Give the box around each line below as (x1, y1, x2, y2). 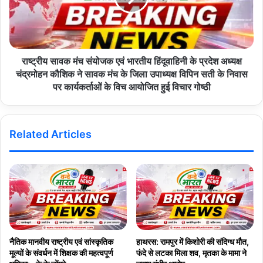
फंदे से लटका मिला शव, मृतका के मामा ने (136, 247, 247, 258)
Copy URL (190, 6, 225, 16)
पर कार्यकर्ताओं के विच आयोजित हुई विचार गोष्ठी (52, 81, 211, 93)
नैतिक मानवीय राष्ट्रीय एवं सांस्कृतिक (9, 236, 113, 247)
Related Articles (9, 128, 92, 140)
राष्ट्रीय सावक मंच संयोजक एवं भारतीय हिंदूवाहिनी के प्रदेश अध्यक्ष (21, 55, 242, 67)
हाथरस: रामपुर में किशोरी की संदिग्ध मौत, (136, 236, 249, 247)
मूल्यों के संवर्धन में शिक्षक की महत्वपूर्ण (9, 247, 113, 258)
